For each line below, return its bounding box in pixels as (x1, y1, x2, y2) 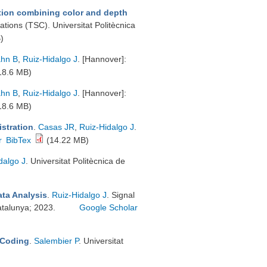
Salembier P (34, 236, 79, 246)
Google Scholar (79, 203, 138, 212)
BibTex (6, 135, 32, 145)
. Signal (107, 190, 135, 200)
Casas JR (38, 122, 74, 132)
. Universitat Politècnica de (26, 156, 125, 166)
